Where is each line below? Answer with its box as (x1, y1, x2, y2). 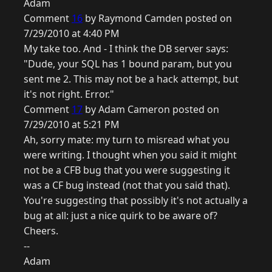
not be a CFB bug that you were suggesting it (24, 163, 230, 177)
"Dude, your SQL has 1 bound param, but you (24, 57, 232, 71)
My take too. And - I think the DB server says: (24, 42, 228, 56)
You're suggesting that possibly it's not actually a (24, 194, 248, 208)
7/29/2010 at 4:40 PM (24, 27, 120, 41)
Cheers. (24, 224, 58, 238)
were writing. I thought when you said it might (24, 148, 237, 162)
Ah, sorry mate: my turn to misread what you (24, 133, 229, 147)
